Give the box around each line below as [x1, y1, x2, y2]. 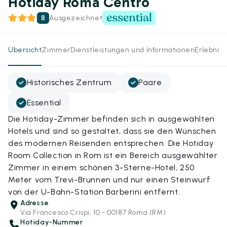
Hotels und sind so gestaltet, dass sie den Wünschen [8, 126, 216, 136]
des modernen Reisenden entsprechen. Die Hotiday [8, 138, 214, 148]
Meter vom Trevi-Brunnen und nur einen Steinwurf [8, 175, 211, 184]
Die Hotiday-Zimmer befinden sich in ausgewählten [8, 114, 215, 124]
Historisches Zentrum [26, 78, 112, 87]
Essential [26, 98, 62, 107]
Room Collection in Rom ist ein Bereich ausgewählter [8, 150, 218, 160]
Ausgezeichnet [49, 13, 103, 22]
